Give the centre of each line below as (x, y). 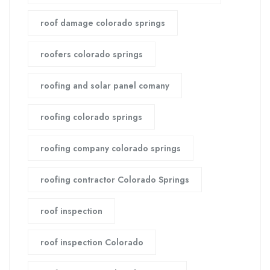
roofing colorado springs (91, 117)
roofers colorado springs (92, 55)
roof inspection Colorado (92, 243)
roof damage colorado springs (103, 23)
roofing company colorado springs (111, 149)
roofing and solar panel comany (105, 86)
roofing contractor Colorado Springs (115, 180)
